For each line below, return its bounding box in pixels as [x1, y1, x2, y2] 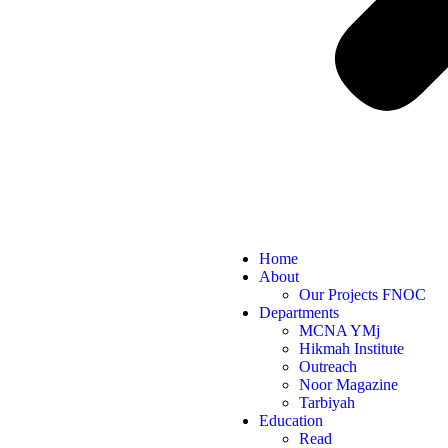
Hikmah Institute [299, 340, 405, 358]
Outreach [299, 358, 358, 376]
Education [259, 412, 324, 430]
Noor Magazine [299, 376, 399, 394]
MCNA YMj [299, 322, 381, 340]
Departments [259, 304, 340, 322]
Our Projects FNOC [299, 286, 427, 304]
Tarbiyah [299, 394, 356, 412]
